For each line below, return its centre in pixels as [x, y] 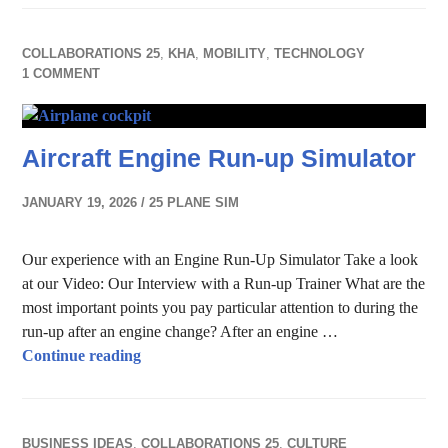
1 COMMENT [61, 73]
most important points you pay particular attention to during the [220, 307]
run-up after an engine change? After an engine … [180, 331]
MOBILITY [235, 53]
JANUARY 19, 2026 [80, 202]
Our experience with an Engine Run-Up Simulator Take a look [220, 259]
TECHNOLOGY [320, 53]
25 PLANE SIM [194, 202]
